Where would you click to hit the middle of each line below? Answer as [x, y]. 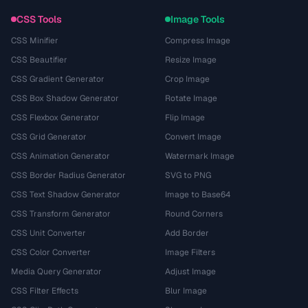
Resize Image [191, 60]
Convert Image [193, 137]
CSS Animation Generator [60, 156]
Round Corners [194, 214]
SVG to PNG [188, 175]
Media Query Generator [56, 272]
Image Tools [198, 19]
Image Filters [190, 252]
